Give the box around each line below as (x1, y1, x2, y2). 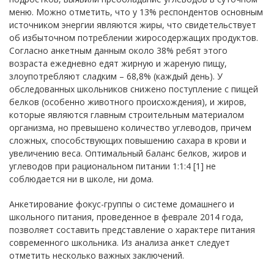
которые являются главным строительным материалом (9, 108, 244, 120)
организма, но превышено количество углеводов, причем (9, 121, 251, 133)
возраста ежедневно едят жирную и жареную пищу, (9, 57, 227, 69)
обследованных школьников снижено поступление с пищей (9, 83, 258, 95)
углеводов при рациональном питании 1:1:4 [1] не (9, 160, 216, 172)
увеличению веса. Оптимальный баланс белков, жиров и (9, 147, 246, 159)
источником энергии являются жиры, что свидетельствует (9, 18, 256, 31)
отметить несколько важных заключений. (9, 249, 184, 261)
